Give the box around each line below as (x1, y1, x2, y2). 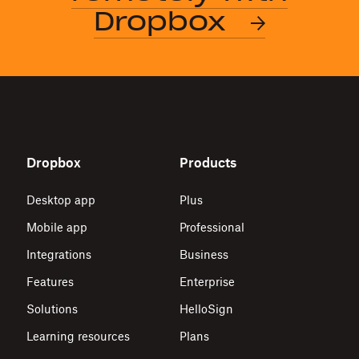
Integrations (26, 248, 91, 261)
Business (179, 248, 228, 261)
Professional (179, 220, 244, 234)
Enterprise (179, 275, 235, 288)
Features (26, 275, 74, 288)
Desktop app (26, 193, 95, 207)
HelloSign (179, 302, 233, 316)
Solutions (26, 302, 78, 316)
